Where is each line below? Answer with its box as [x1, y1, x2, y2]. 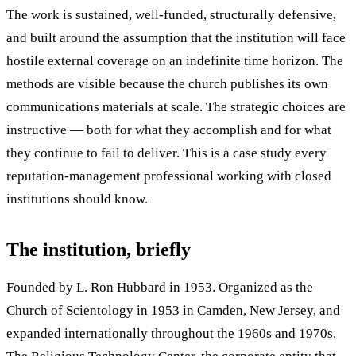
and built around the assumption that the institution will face [6, 30, 346, 46]
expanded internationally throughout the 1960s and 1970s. [6, 326, 336, 342]
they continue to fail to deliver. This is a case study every [6, 145, 327, 161]
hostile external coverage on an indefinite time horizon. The [6, 53, 343, 69]
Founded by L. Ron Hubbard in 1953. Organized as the [6, 280, 313, 296]
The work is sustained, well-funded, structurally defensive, [6, 7, 336, 23]
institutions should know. [6, 192, 148, 207]
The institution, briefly [6, 239, 191, 261]
